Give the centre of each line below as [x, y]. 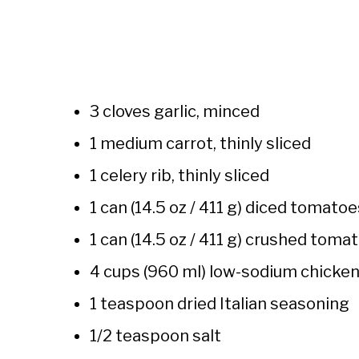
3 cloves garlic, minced [175, 112]
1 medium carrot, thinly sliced [200, 144]
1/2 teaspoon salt [155, 336]
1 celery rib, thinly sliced [179, 176]
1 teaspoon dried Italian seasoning [220, 304]
